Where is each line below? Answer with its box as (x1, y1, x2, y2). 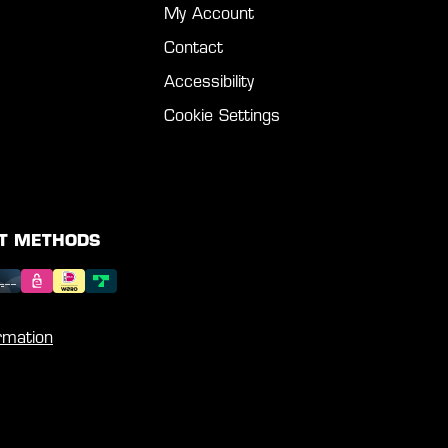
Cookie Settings (163, 108, 280, 125)
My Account (163, 6, 254, 23)
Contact (163, 40, 223, 57)
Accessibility (163, 74, 254, 91)
